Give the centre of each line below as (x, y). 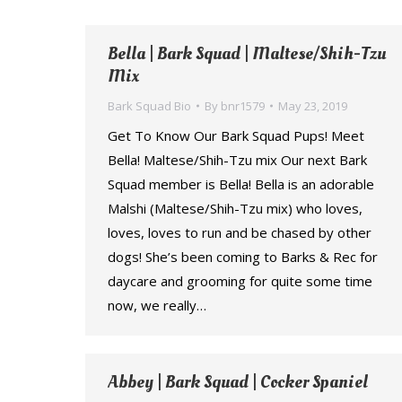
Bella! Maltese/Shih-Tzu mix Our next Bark (237, 160)
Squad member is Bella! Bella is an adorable (241, 184)
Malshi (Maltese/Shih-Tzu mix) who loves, (235, 208)
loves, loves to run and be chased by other (240, 232)
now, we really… (157, 305)
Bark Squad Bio (149, 106)
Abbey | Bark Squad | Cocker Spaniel (238, 382)
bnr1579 (243, 106)
